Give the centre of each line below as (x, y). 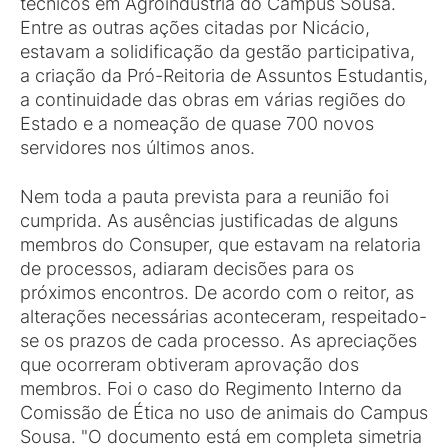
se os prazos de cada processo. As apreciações (218, 340)
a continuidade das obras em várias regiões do (213, 99)
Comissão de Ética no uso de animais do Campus (224, 412)
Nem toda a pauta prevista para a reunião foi (204, 196)
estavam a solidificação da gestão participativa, (217, 51)
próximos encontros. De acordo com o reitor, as (217, 292)
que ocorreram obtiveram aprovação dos (189, 364)
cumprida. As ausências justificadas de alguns (209, 220)
